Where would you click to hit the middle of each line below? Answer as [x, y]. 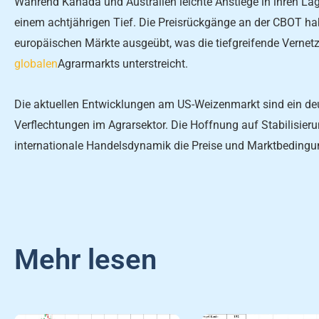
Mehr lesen [85, 260]
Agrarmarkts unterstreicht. [123, 64]
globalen [36, 64]
